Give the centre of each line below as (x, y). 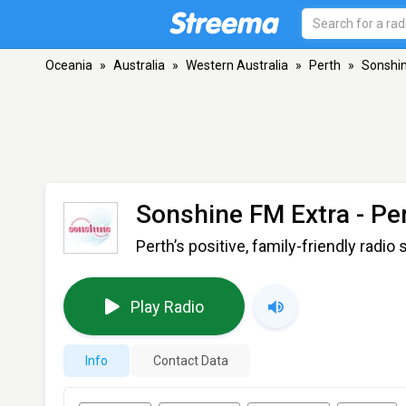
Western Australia (237, 65)
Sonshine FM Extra (243, 214)
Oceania (69, 65)
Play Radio (167, 306)
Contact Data (191, 361)
